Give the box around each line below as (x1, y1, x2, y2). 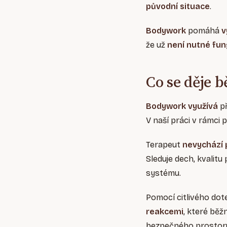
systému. (146, 168, 181, 178)
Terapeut (146, 140, 182, 150)
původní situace (146, 2, 210, 12)
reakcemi (146, 207, 183, 217)
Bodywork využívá (146, 101, 218, 111)
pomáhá (186, 26, 221, 36)
